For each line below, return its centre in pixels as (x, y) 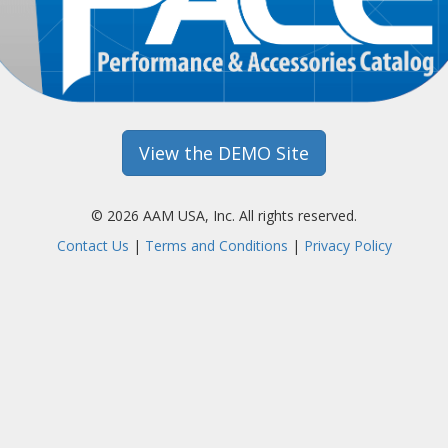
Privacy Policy (347, 246)
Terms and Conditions (216, 246)
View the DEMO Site (224, 153)
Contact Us (92, 246)
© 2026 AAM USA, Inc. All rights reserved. (224, 216)
